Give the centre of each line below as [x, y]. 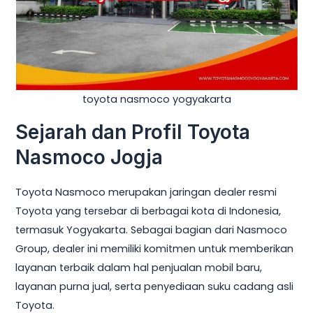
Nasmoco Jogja [89, 157]
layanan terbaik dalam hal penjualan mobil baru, [139, 268]
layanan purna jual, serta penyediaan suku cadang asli [155, 287]
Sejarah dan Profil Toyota [133, 132]
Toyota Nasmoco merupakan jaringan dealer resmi [146, 192]
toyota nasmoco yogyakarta [156, 100]
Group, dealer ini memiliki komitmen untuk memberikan [155, 249]
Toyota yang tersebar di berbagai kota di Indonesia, [148, 211]
